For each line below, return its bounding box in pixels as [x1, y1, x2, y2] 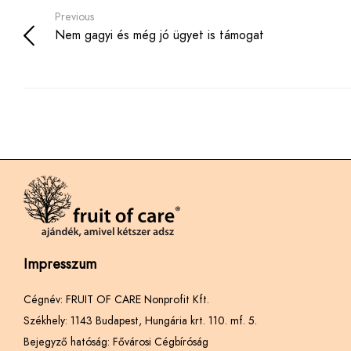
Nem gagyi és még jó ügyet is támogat [55, 26, 264, 45]
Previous [55, 9, 94, 25]
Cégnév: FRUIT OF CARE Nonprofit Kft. [24, 291, 209, 308]
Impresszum [24, 254, 96, 275]
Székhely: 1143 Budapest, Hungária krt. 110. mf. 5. [24, 313, 257, 329]
